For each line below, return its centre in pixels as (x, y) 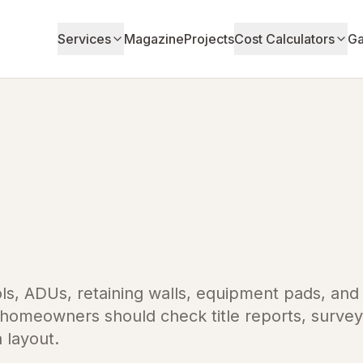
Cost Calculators (285, 39)
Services (85, 39)
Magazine (154, 39)
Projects (209, 39)
